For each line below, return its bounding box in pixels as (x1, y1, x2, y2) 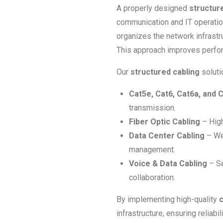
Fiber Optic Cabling (129, 116, 200, 126)
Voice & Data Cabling (129, 158, 207, 168)
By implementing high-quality (116, 194, 219, 204)
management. (129, 144, 175, 154)
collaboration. (129, 172, 175, 182)
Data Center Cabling (129, 130, 205, 140)
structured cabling (130, 67, 200, 77)
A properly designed (116, 3, 189, 13)
